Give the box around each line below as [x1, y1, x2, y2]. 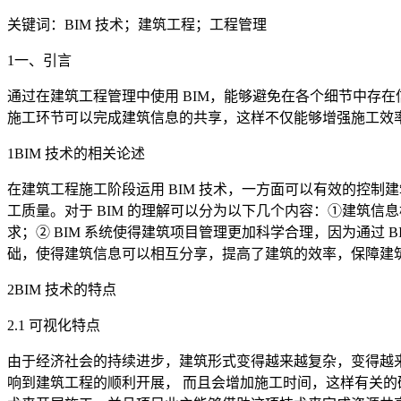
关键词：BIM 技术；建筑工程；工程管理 [7, 16, 267, 32]
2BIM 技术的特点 [7, 281, 116, 297]
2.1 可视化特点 [7, 317, 100, 333]
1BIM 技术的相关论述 [7, 145, 145, 161]
